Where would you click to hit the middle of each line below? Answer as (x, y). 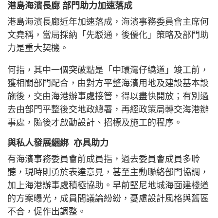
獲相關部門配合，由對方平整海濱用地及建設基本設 (108, 83)
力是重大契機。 (38, 48)
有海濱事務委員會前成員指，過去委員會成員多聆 (104, 159)
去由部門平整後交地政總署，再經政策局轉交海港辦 (108, 110)
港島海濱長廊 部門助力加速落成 (70, 6)
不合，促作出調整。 (47, 212)
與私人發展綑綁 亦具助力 (58, 143)
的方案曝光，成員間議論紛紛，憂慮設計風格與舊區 (108, 199)
